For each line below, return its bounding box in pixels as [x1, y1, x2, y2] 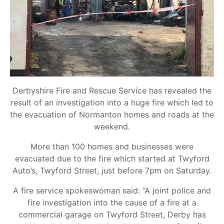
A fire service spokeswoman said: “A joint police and [13, 185, 211, 196]
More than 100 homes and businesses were [30, 141, 193, 152]
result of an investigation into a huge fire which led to [10, 97, 213, 108]
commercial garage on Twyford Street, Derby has [18, 209, 206, 220]
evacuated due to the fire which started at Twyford [14, 153, 209, 164]
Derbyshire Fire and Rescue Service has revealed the [12, 85, 211, 96]
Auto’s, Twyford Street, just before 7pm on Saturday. [12, 165, 211, 176]
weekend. [94, 121, 130, 132]
